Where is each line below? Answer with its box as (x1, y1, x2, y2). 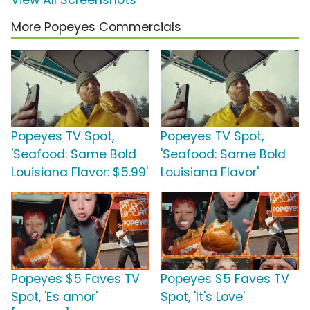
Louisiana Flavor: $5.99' (11, 164, 148, 181)
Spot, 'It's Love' (161, 289, 245, 306)
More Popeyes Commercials (11, 19, 181, 36)
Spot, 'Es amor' (11, 289, 98, 306)
